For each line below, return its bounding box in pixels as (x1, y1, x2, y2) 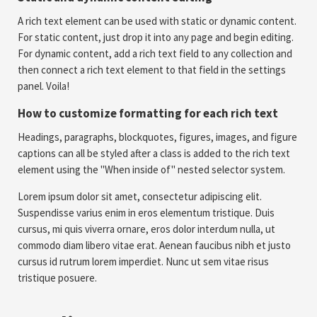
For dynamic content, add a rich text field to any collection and (18, 47, 292, 60)
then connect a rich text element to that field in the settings (18, 63, 286, 76)
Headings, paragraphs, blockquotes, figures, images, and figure (18, 130, 297, 144)
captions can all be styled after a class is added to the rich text (18, 146, 290, 160)
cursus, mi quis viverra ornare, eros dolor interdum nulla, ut (18, 222, 275, 236)
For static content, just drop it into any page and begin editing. (18, 30, 294, 44)
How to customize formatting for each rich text (18, 105, 278, 121)
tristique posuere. (18, 271, 97, 284)
